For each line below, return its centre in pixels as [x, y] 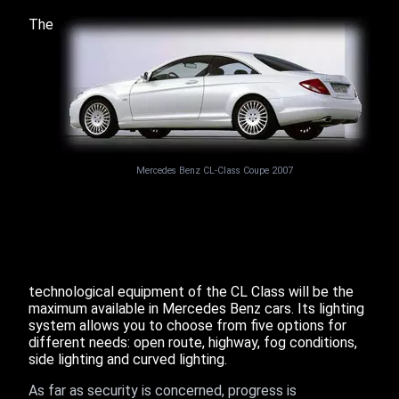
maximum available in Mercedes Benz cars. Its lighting [196, 309]
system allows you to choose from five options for [187, 326]
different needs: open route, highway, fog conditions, [193, 342]
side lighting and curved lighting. [128, 359]
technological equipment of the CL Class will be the [191, 292]
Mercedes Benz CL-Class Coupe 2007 [215, 171]
